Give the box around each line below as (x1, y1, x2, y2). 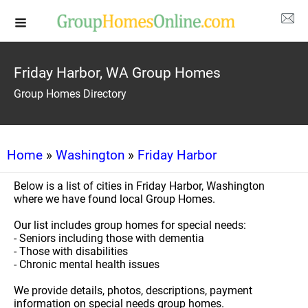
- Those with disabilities (14, 245, 128, 258)
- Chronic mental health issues (14, 258, 159, 271)
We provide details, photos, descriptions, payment (14, 284, 252, 297)
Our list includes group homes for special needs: (14, 219, 246, 232)
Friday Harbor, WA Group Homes (14, 65, 221, 81)
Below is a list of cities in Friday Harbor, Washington (14, 179, 265, 192)
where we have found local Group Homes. (14, 192, 215, 206)
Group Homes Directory (14, 87, 126, 100)
